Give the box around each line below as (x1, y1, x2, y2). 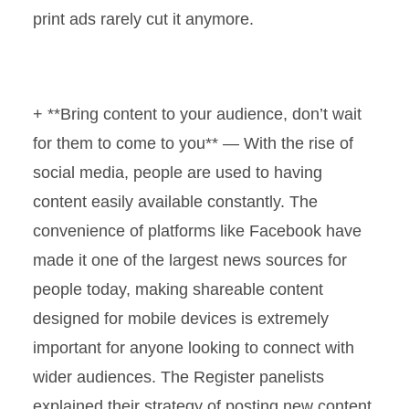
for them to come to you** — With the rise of (33, 134, 353, 152)
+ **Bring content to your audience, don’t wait (33, 105, 362, 123)
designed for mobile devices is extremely (33, 309, 329, 328)
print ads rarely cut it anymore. (33, 10, 254, 28)
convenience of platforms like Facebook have (33, 222, 362, 240)
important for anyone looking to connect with (33, 339, 354, 357)
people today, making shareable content (33, 280, 323, 299)
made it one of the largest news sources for (33, 251, 347, 269)
